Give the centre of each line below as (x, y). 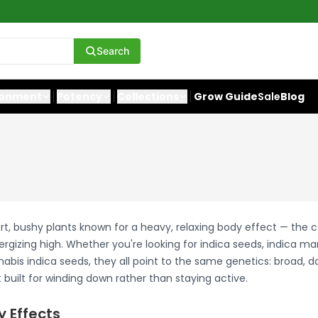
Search (113, 50)
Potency (79, 97)
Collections (148, 97)
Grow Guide (226, 97)
